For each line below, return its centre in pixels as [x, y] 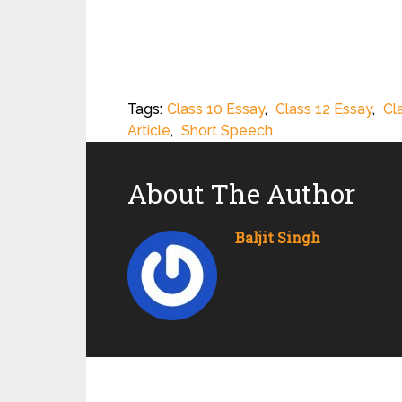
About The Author [241, 193]
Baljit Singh [278, 237]
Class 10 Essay [216, 109]
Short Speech [227, 131]
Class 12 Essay [324, 109]
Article [149, 131]
